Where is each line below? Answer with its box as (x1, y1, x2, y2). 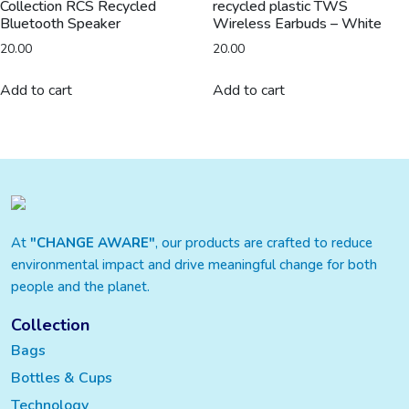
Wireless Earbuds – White (212, 13, 382, 34)
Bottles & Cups (11, 368, 112, 389)
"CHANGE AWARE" (30, 234, 155, 253)
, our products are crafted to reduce (155, 234, 372, 253)
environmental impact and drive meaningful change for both (11, 256, 377, 275)
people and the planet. (11, 278, 150, 297)
